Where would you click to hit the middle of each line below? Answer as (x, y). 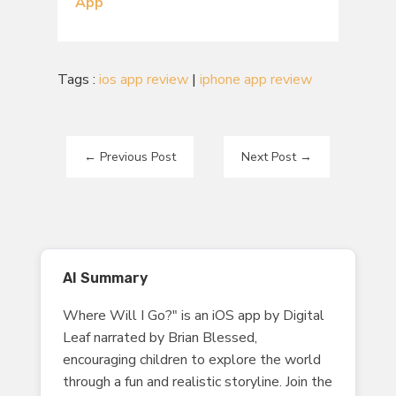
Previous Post (137, 156)
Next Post (269, 156)
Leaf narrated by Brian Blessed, (160, 337)
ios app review (143, 79)
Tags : (78, 79)
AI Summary (105, 278)
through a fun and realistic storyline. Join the (197, 381)
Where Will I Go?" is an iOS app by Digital (193, 315)
